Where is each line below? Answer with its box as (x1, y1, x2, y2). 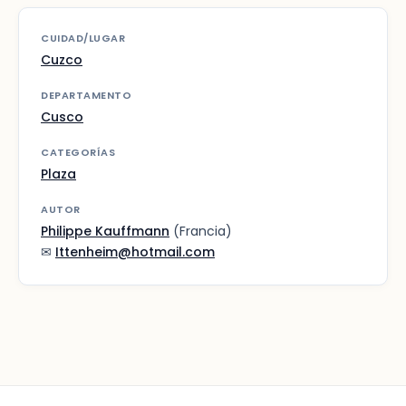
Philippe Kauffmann (41, 222, 169, 241)
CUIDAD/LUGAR (41, 31, 125, 46)
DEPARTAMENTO (41, 88, 131, 103)
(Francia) (169, 222, 232, 241)
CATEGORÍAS (41, 145, 115, 160)
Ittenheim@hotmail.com (55, 243, 215, 262)
